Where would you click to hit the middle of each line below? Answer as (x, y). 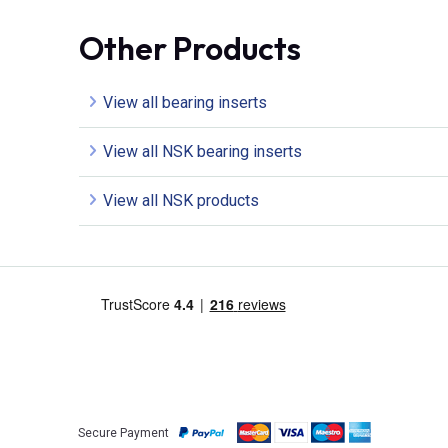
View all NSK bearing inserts (202, 152)
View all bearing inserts (185, 103)
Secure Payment (123, 432)
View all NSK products (181, 201)
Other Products (190, 48)
